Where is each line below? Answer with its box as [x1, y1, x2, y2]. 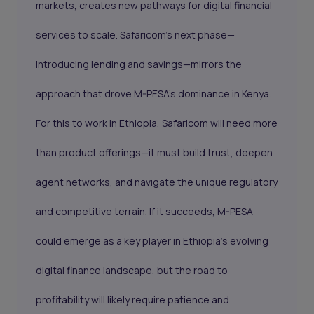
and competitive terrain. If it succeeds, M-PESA [36, 205, 254, 219]
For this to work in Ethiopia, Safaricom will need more [36, 116, 278, 130]
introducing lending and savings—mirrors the [36, 57, 243, 71]
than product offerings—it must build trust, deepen [36, 146, 273, 160]
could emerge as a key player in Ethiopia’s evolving [36, 234, 269, 248]
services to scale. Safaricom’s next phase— [36, 28, 235, 42]
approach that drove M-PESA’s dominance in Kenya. [36, 87, 272, 101]
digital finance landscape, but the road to [36, 264, 228, 278]
